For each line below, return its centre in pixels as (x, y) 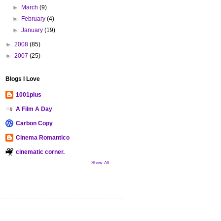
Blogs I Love (23, 79)
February (34, 18)
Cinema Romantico (43, 137)
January (33, 30)
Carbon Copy (34, 123)
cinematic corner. (40, 152)
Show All (100, 163)
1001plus (29, 94)
